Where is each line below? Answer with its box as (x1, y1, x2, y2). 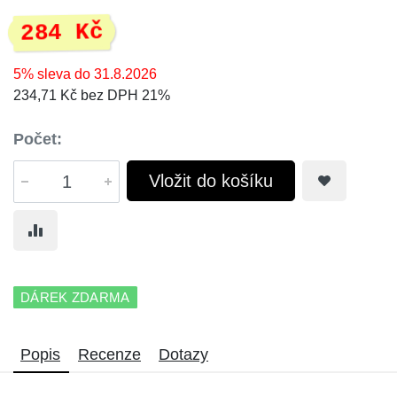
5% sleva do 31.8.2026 (13, 66, 157, 82)
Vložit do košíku (149, 171, 273, 191)
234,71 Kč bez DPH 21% (13, 88, 170, 103)
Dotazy (159, 346, 208, 363)
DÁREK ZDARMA (20, 290, 130, 305)
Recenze (78, 346, 141, 363)
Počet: (13, 130, 62, 148)
